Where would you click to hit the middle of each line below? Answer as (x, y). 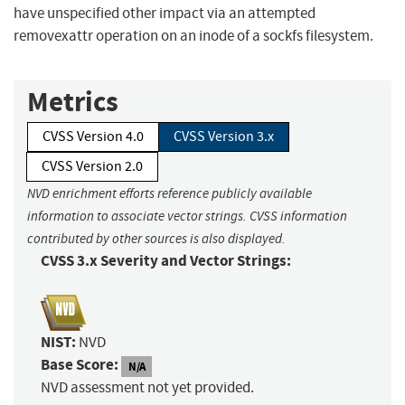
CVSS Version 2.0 (92, 167)
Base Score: (80, 365)
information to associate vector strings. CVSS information (187, 217)
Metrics (73, 102)
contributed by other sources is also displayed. (156, 239)
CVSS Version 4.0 (93, 137)
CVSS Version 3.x (224, 137)
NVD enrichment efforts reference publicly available (170, 194)
